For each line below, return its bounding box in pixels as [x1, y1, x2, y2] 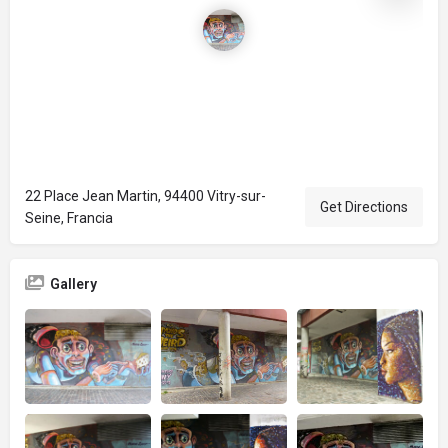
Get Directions [320, 199, 408, 215]
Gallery [50, 276, 97, 292]
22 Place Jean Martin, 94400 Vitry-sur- [25, 188, 266, 204]
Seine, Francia [25, 210, 113, 226]
